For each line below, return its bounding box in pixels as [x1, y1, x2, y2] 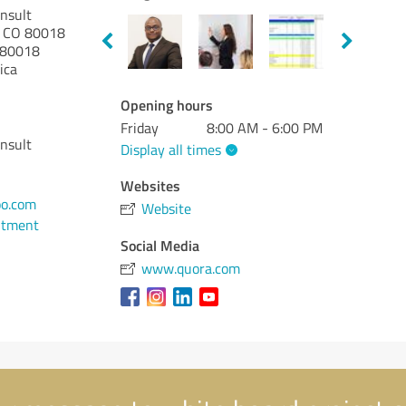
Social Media [121, 234, 200, 256]
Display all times [121, 139, 222, 159]
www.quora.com [141, 257, 241, 278]
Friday [121, 118, 159, 138]
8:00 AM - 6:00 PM [207, 118, 324, 138]
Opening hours [121, 94, 214, 115]
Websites [121, 174, 181, 196]
